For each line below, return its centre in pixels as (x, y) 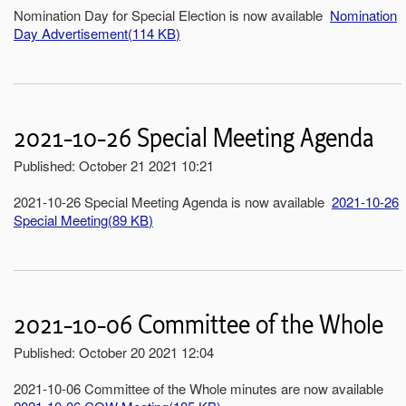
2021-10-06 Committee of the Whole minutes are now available (200, 388)
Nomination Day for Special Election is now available (172, 14)
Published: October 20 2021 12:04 (114, 352)
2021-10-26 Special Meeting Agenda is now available (173, 201)
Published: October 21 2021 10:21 (114, 165)
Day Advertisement (71, 33)
